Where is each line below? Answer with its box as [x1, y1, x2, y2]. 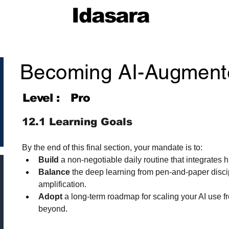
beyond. [38, 204, 67, 213]
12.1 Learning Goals [22, 116, 132, 127]
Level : [22, 91, 59, 104]
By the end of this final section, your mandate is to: [22, 143, 202, 152]
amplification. [38, 180, 86, 189]
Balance [38, 168, 70, 176]
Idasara [72, 4, 150, 27]
